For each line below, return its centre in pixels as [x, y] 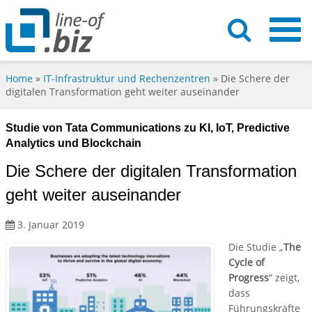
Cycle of [247, 263]
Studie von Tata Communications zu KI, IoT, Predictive [148, 128]
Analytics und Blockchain [73, 143]
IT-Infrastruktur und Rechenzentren [127, 79]
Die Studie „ [256, 247]
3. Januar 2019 [49, 225]
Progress [249, 278]
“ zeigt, [284, 278]
